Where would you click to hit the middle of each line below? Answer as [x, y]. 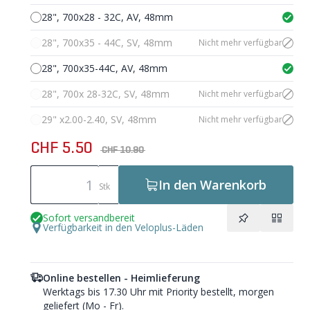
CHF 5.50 [63, 149]
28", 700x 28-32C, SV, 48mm [105, 94]
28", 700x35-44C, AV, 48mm [104, 68]
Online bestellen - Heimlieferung [121, 278]
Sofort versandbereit [89, 218]
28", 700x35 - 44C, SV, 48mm [107, 43]
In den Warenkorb [213, 185]
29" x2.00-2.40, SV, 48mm [99, 119]
